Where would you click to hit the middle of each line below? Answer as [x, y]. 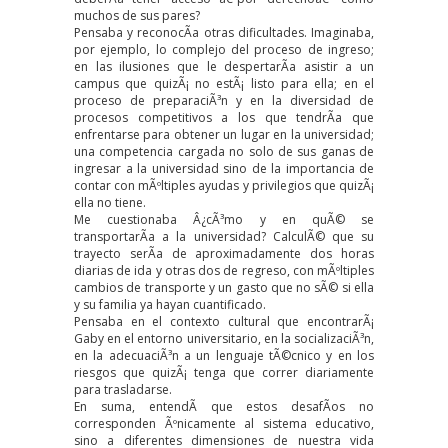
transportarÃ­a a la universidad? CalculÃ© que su [224, 236]
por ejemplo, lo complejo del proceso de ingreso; [224, 49]
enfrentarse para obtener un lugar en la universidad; [224, 134]
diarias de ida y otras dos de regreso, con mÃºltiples [224, 270]
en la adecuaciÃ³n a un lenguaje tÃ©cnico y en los [224, 355]
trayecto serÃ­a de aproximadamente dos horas [224, 253]
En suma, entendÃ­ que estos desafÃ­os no [224, 406]
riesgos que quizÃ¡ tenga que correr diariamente [224, 372]
